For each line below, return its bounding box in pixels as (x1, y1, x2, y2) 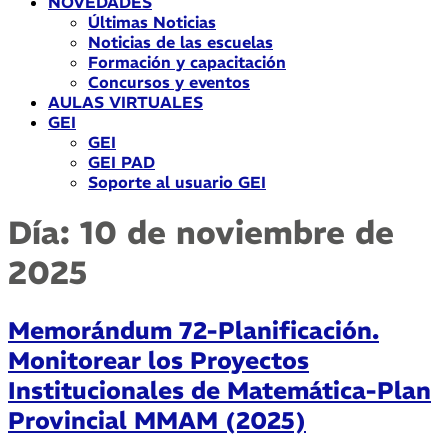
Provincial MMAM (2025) (8, 404, 306, 435)
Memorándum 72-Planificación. (8, 314, 379, 345)
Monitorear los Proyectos (8, 344, 309, 375)
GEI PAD (88, 152, 155, 172)
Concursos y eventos (88, 72, 250, 92)
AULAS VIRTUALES (48, 92, 203, 112)
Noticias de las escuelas (88, 32, 273, 52)
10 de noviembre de (80, 213, 394, 254)
